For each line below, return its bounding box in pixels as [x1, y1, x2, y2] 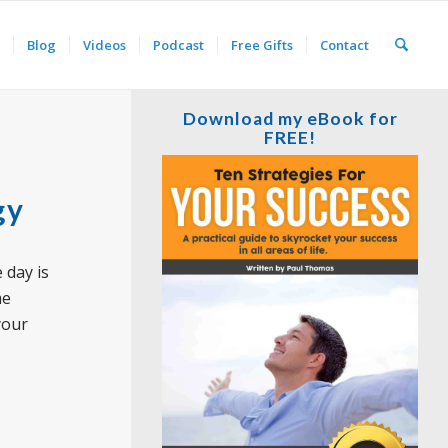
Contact [319, 36, 369, 54]
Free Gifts [230, 36, 293, 54]
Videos [82, 36, 126, 54]
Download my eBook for [182, 108, 398, 129]
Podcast [152, 36, 204, 54]
